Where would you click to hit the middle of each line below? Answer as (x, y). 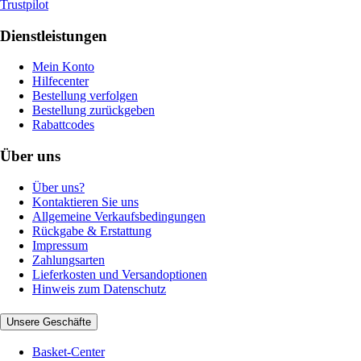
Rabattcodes (63, 125)
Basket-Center (68, 352)
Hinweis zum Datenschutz (99, 288)
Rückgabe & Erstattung (92, 230)
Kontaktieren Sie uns (85, 201)
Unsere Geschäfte (49, 322)
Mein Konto (63, 67)
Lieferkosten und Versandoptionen (120, 274)
